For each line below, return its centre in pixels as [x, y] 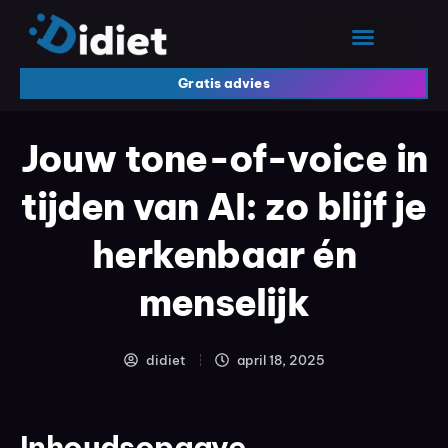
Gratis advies [224, 82]
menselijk [224, 302]
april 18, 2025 [280, 359]
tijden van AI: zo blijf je [224, 206]
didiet [165, 359]
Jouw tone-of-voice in [224, 158]
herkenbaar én [224, 254]
